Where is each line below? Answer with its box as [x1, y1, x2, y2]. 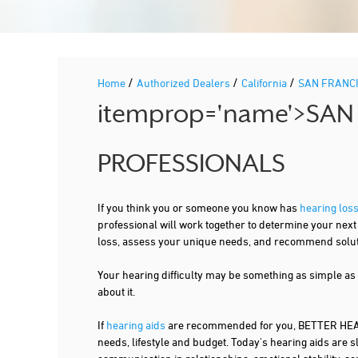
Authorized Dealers [137, 76, 233, 89]
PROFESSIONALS [97, 154, 285, 177]
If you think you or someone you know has [97, 201, 300, 214]
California [241, 76, 289, 89]
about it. [97, 284, 135, 298]
